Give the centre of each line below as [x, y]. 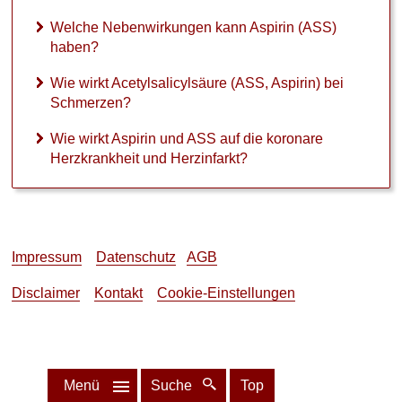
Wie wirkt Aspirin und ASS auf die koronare [187, 139]
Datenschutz [136, 258]
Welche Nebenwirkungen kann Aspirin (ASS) [193, 28]
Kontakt [118, 293]
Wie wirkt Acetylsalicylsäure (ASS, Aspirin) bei [197, 83]
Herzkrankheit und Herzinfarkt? [149, 159]
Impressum [47, 258]
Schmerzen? [91, 103]
